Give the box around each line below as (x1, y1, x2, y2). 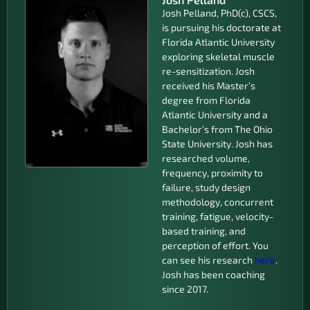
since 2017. (162, 283, 208, 295)
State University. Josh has (162, 138, 273, 149)
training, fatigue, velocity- (162, 210, 273, 222)
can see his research (162, 254, 255, 266)
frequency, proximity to (162, 167, 263, 179)
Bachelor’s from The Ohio (162, 123, 273, 135)
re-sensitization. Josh (162, 65, 255, 77)
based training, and (162, 225, 246, 237)
